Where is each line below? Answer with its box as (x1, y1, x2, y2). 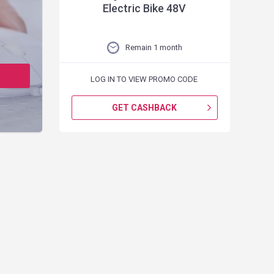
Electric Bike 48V (103, 2, 187, 15)
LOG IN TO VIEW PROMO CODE (91, 75, 198, 84)
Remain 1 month (125, 43, 182, 52)
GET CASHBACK (112, 103, 177, 113)
